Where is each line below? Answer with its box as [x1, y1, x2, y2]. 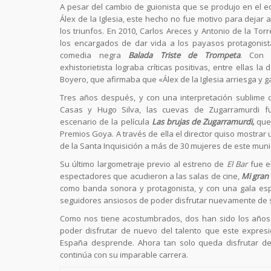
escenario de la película [60, 116, 152, 127]
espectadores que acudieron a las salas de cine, [60, 171, 241, 181]
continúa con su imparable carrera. [60, 249, 188, 260]
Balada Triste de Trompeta [128, 50, 240, 60]
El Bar [226, 158, 248, 169]
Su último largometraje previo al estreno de [60, 158, 227, 169]
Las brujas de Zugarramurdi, [151, 116, 255, 127]
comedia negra [60, 50, 128, 60]
